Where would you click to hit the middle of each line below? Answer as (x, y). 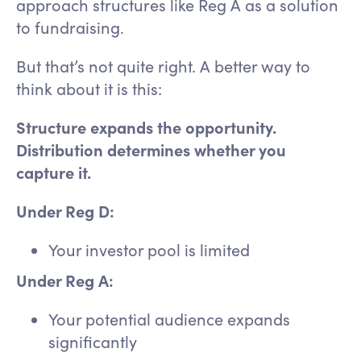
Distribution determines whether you (151, 150)
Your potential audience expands (169, 319)
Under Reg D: (65, 211)
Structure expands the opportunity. (146, 127)
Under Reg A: (65, 280)
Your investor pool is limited (153, 250)
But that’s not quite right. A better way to (163, 66)
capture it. (54, 172)
